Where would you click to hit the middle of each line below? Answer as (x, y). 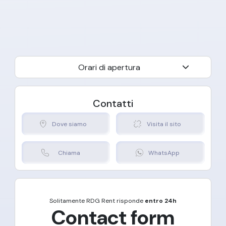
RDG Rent (101, 201)
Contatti (113, 103)
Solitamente (68, 201)
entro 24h (161, 201)
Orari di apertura (109, 68)
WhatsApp (164, 153)
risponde (130, 201)
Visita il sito (164, 124)
